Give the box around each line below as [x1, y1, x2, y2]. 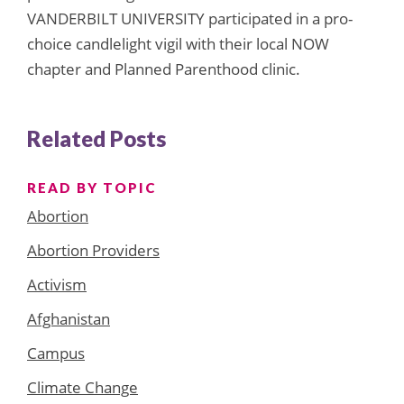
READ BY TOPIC [27, 179, 156, 196]
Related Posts [27, 124, 166, 151]
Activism [27, 273, 87, 295]
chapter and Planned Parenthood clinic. [27, 58, 300, 79]
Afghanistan [27, 308, 110, 329]
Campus [27, 342, 85, 363]
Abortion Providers [27, 239, 160, 261]
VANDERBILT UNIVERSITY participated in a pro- [27, 7, 353, 29]
